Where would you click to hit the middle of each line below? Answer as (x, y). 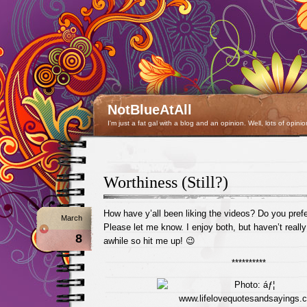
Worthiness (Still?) (165, 182)
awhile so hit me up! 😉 (149, 241)
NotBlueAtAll (149, 110)
